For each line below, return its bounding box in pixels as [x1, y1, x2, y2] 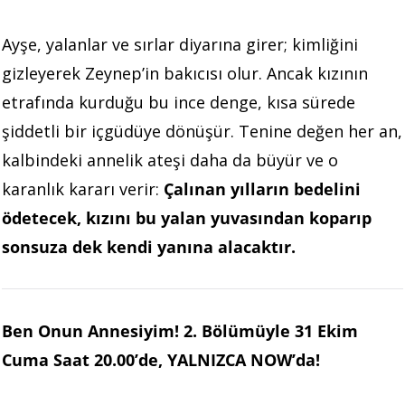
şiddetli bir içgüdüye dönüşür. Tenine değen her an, [2, 119, 402, 142]
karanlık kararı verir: [2, 177, 164, 200]
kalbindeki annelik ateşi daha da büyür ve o [2, 148, 338, 171]
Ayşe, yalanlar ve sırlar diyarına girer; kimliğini [2, 33, 358, 55]
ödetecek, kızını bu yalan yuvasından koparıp [2, 206, 372, 229]
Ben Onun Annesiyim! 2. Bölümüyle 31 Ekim [2, 319, 358, 342]
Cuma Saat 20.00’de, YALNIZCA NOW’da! [2, 348, 320, 371]
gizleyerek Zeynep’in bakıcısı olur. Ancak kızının [2, 61, 368, 84]
